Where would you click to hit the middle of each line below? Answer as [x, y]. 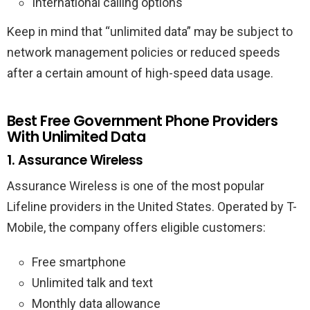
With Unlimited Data [76, 136]
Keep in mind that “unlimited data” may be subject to [150, 31]
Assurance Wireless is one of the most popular [136, 185]
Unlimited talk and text [92, 282]
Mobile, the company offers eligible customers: [136, 227]
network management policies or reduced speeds [144, 52]
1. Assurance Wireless [75, 160]
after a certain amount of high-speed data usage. [140, 73]
